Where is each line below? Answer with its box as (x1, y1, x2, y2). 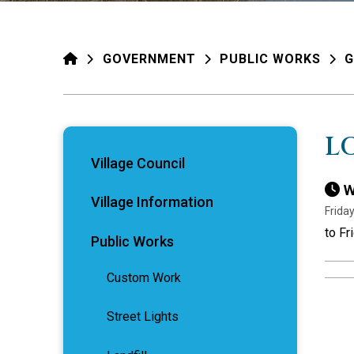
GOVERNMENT (103, 51, 196, 66)
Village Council (91, 155, 185, 171)
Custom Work (107, 269, 181, 285)
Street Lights (107, 309, 179, 325)
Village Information (91, 194, 213, 211)
